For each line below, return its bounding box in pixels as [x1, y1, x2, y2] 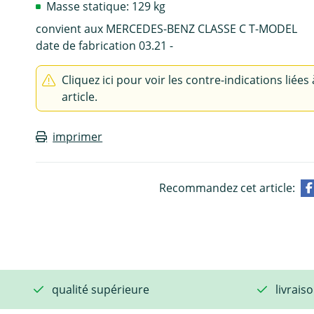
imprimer [53, 128, 103, 144]
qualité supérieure [52, 281, 149, 297]
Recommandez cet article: [158, 179, 295, 196]
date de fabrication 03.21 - [36, 37, 174, 53]
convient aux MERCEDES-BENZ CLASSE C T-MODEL [36, 20, 298, 36]
